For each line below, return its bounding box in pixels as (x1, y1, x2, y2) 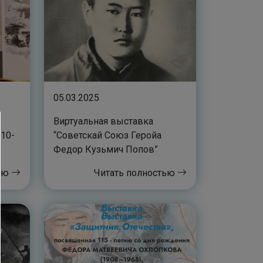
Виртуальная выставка (53, 116, 153, 127)
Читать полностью (94, 167, 177, 179)
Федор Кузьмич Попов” (53, 144, 158, 156)
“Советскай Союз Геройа (53, 130, 161, 141)
